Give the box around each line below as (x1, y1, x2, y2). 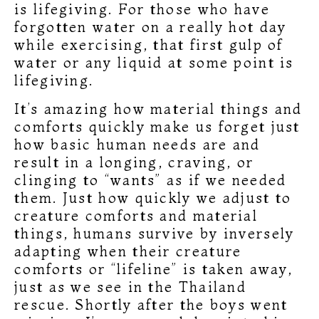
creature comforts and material (14, 206, 258, 224)
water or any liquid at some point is (14, 53, 294, 72)
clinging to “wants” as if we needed (14, 170, 287, 189)
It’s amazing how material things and (14, 99, 303, 117)
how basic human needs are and (14, 135, 261, 153)
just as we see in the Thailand (14, 277, 246, 296)
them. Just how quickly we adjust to (14, 188, 292, 206)
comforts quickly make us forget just (14, 117, 300, 135)
